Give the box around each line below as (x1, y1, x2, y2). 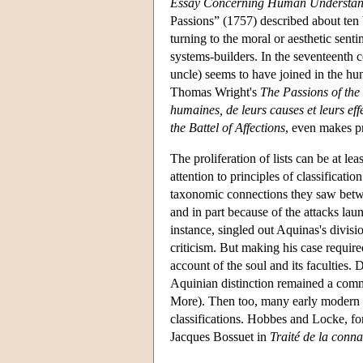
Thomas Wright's (170, 84, 260, 99)
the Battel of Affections (170, 120, 285, 135)
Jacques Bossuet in (170, 329, 270, 344)
